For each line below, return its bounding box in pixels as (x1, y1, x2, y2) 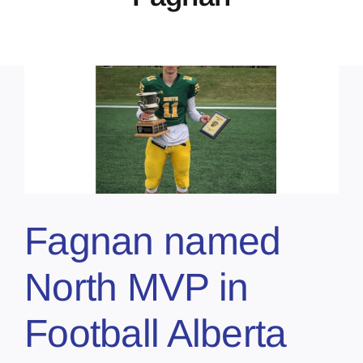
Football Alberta (24, 311, 287, 355)
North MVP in (24, 265, 249, 309)
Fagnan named (24, 219, 281, 263)
